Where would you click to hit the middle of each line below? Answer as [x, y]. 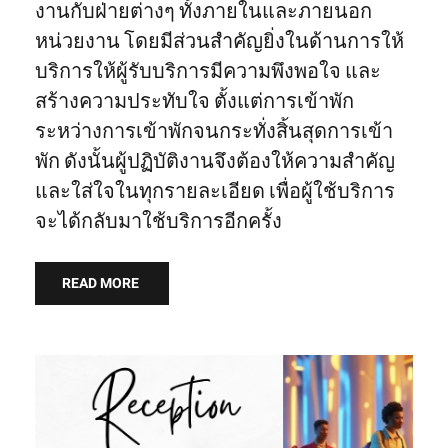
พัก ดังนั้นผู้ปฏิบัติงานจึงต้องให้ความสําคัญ [215, 162]
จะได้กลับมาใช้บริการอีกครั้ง [158, 222]
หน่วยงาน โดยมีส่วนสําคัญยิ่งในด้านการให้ [219, 42]
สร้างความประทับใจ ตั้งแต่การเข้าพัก [194, 102]
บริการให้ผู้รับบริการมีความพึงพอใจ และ [208, 72]
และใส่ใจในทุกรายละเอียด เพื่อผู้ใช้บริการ [215, 192]
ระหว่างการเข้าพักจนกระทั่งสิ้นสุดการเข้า [214, 132]
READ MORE [100, 284]
